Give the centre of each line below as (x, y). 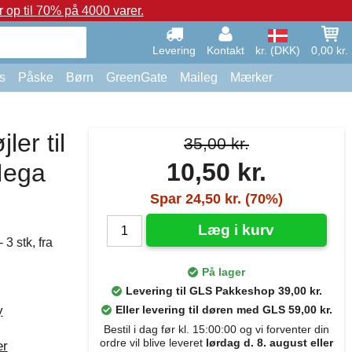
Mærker (251, 77)
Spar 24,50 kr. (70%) (216, 199)
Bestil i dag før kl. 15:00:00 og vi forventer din (216, 329)
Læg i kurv (236, 230)
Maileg (199, 77)
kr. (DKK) (278, 50)
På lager (224, 272)
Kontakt (225, 50)
